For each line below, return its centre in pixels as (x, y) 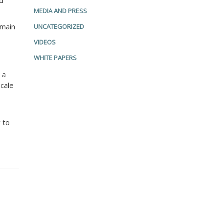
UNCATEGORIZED (59, 26)
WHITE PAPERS (55, 58)
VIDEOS (44, 42)
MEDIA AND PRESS (60, 11)
